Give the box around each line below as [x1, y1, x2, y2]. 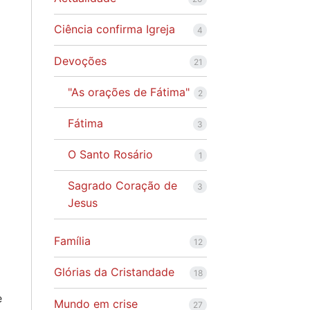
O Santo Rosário [67, 147, 153, 162]
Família [53, 234, 91, 248]
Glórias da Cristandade [53, 265, 174, 280]
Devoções [53, 53, 107, 68]
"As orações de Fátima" [67, 84, 190, 99]
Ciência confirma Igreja [53, 22, 175, 37]
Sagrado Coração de [67, 179, 177, 193]
